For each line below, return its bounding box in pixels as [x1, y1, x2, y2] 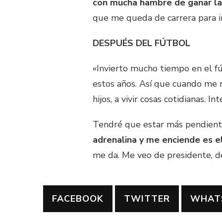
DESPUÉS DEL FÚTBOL [93, 37, 190, 50]
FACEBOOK [52, 193, 104, 205]
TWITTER [124, 193, 170, 205]
